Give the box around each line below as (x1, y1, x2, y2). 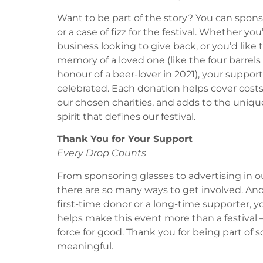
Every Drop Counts (57, 147, 146, 159)
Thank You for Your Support (57, 133, 193, 145)
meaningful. (57, 240, 113, 252)
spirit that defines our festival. (57, 110, 195, 122)
